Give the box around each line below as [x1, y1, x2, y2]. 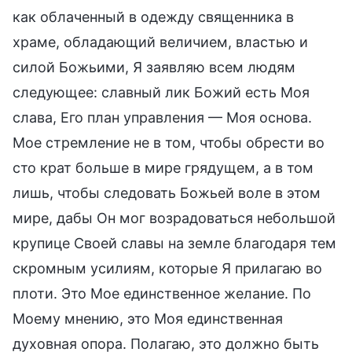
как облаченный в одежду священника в [13, 8, 294, 25]
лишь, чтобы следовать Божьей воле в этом [13, 184, 321, 201]
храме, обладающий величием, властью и [13, 33, 308, 50]
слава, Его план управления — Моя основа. [13, 108, 312, 126]
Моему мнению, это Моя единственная [13, 310, 283, 327]
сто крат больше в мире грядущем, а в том [13, 159, 313, 176]
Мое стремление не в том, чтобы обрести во [13, 134, 324, 151]
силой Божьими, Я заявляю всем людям [13, 58, 295, 75]
